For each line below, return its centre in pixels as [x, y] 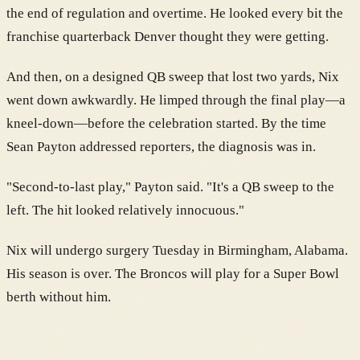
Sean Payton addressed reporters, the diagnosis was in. [161, 146]
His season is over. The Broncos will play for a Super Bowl [173, 273]
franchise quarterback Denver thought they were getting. [168, 36]
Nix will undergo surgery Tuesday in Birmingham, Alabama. [177, 250]
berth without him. [59, 297]
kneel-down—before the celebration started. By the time [166, 123]
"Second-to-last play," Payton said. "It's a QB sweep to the [170, 186]
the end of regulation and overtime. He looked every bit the [175, 13]
